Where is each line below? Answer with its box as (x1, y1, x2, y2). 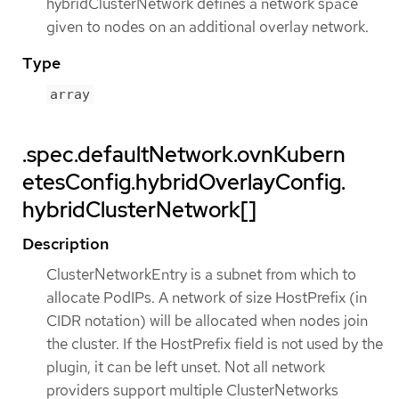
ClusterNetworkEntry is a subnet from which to (46, 265, 356, 285)
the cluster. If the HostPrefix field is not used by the (46, 334, 383, 354)
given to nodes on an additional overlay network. (46, 16, 369, 37)
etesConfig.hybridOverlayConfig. (22, 168, 346, 197)
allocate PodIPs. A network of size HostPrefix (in (46, 288, 367, 308)
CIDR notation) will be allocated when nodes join (46, 311, 368, 331)
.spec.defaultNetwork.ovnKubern (22, 141, 346, 169)
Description (22, 233, 109, 255)
